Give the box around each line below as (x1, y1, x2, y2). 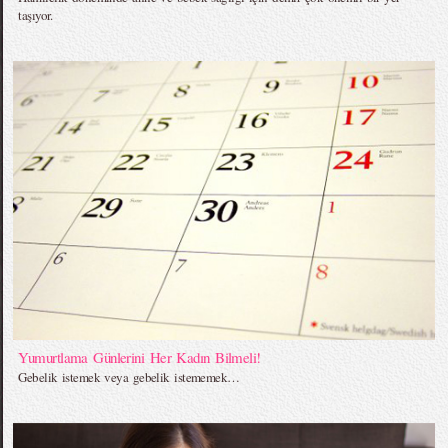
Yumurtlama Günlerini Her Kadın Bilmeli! (18, 346, 261, 367)
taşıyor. (18, 5, 52, 24)
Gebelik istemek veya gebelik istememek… (18, 367, 240, 386)
